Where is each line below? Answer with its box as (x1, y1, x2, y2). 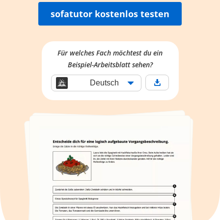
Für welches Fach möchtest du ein (57, 48, 163, 58)
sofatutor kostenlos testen (51, 8, 169, 20)
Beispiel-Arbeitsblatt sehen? (67, 60, 153, 70)
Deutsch (89, 79, 119, 87)
